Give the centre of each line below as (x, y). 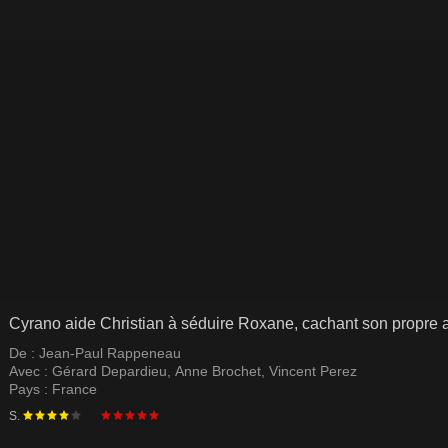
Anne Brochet (218, 371)
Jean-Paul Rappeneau (110, 353)
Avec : (30, 371)
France (74, 389)
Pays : (30, 389)
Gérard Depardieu (109, 371)
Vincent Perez (313, 371)
